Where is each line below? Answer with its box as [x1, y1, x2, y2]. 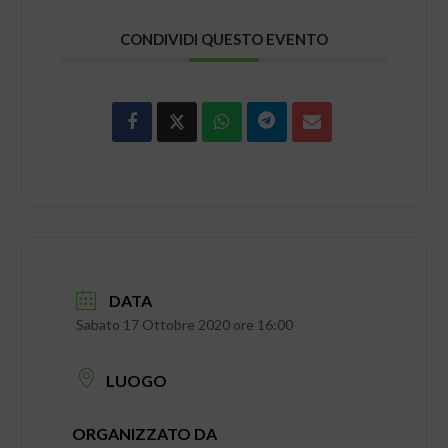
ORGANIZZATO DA [72, 424, 218, 444]
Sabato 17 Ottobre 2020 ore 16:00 [76, 315, 294, 333]
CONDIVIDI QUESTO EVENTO [120, 30, 328, 49]
